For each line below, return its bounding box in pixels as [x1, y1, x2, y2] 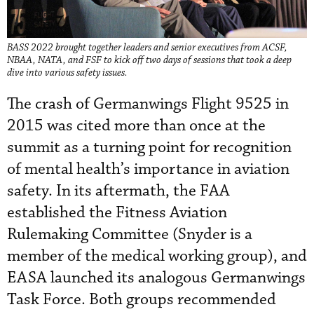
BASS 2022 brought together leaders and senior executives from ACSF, [7, 41, 287, 54]
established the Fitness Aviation [7, 202, 227, 223]
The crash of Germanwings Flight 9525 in [7, 93, 289, 114]
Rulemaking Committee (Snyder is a [7, 224, 252, 245]
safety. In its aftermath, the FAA [7, 180, 230, 201]
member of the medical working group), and [7, 245, 307, 266]
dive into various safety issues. [7, 66, 128, 79]
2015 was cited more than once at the [7, 115, 266, 136]
